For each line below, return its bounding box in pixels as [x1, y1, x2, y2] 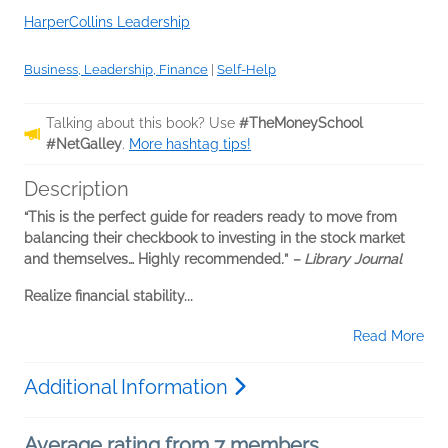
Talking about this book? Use [46, 115, 239, 132]
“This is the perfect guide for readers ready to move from [24, 209, 397, 226]
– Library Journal [292, 251, 402, 268]
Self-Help [217, 62, 276, 78]
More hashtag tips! [129, 136, 251, 153]
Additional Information [24, 375, 233, 400]
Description [24, 177, 129, 202]
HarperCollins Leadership [24, 14, 190, 31]
